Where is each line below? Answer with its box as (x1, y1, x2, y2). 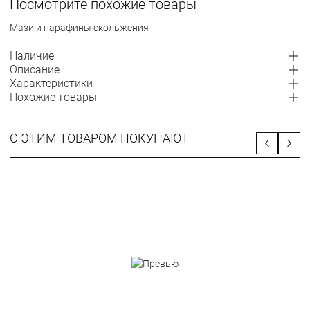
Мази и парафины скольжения (10, 22, 149, 33)
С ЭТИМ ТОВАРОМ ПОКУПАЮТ (10, 131, 189, 145)
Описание (10, 63, 60, 76)
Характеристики (10, 77, 93, 90)
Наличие (10, 49, 54, 62)
